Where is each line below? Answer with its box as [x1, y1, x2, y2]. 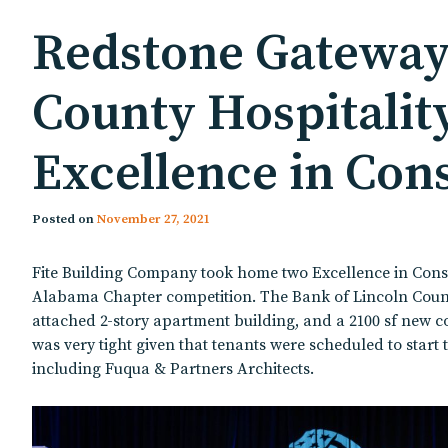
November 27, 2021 [97, 210, 209, 227]
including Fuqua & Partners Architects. [32, 358, 314, 379]
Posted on [32, 210, 97, 227]
